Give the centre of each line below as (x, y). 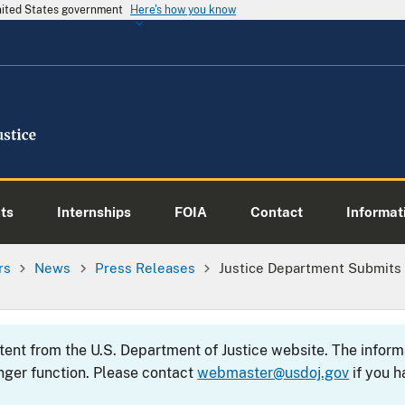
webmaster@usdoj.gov (273, 372)
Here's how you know (183, 10)
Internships (94, 212)
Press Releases (145, 267)
